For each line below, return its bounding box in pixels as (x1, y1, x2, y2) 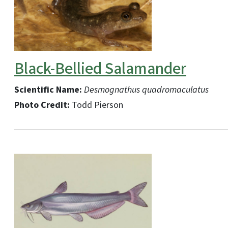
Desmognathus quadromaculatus (82, 83, 209, 96)
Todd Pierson (70, 98, 123, 111)
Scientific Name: (14, 83, 82, 96)
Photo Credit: (14, 98, 70, 111)
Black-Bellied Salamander (14, 56, 186, 80)
